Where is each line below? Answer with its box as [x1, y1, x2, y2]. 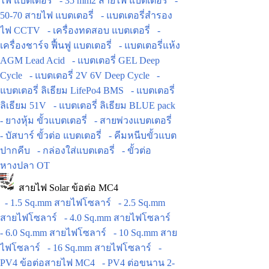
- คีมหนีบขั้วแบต [104, 130, 177, 141]
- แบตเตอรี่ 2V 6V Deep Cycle [25, 70, 150, 81]
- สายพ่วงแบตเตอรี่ [89, 115, 172, 126]
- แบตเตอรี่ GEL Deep [67, 55, 160, 66]
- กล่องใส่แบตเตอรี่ [32, 145, 115, 156]
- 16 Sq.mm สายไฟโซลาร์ [43, 243, 151, 253]
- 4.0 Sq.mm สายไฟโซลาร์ [59, 213, 171, 223]
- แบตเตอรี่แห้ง [114, 40, 180, 51]
